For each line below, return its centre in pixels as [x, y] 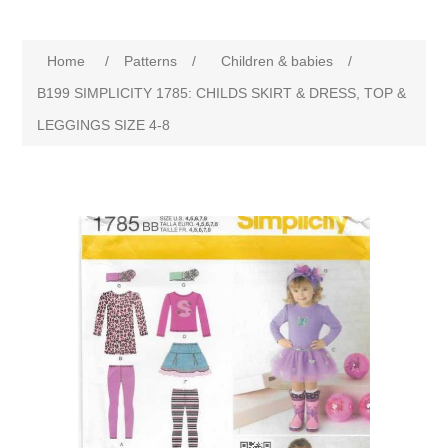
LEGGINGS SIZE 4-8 [104, 125]
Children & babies [277, 61]
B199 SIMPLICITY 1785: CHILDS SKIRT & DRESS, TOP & [222, 93]
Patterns [151, 61]
